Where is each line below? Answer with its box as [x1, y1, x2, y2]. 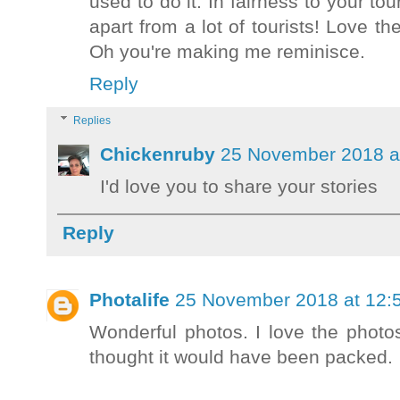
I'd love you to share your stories [100, 175, 378, 196]
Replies [73, 113, 112, 127]
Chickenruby [100, 143, 215, 164]
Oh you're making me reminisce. [89, 40, 365, 62]
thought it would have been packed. [89, 346, 393, 367]
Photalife [89, 288, 170, 310]
